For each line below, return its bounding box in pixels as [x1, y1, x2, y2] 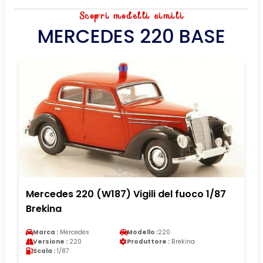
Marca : [33, 227, 58, 237]
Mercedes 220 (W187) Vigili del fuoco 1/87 [26, 187, 226, 201]
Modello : [127, 227, 158, 237]
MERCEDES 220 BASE [38, 22, 225, 49]
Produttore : [127, 237, 170, 246]
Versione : [33, 237, 68, 246]
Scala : [33, 246, 55, 255]
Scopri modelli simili [79, 9, 184, 22]
